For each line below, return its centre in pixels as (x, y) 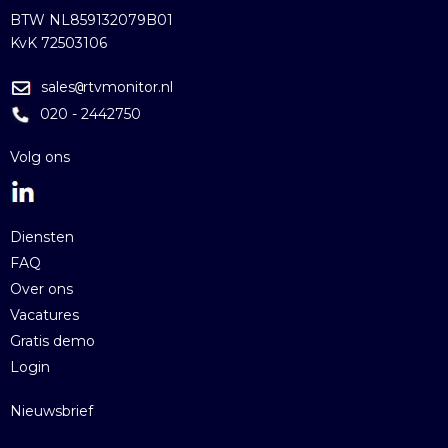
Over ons (41, 288)
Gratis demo (52, 340)
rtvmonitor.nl (128, 86)
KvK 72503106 (58, 42)
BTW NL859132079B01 (91, 19)
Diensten (42, 236)
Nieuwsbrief (51, 410)
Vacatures (44, 314)
